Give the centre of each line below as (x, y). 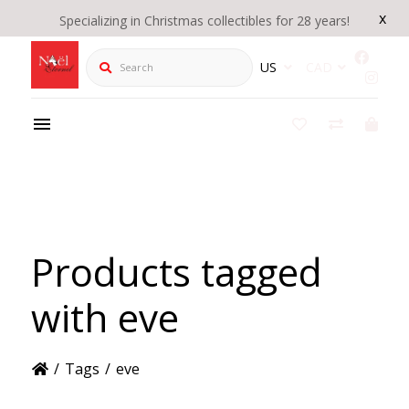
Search (108, 57)
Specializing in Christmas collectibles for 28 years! (204, 21)
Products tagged (176, 271)
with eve (105, 317)
